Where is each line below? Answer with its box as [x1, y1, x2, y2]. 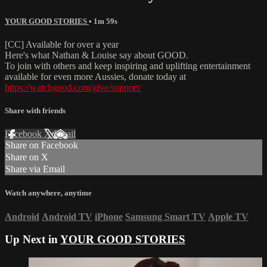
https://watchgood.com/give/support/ [5, 82, 141, 92]
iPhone [95, 211, 123, 222]
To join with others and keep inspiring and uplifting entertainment [5, 60, 250, 71]
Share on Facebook [5, 140, 78, 151]
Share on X [5, 152, 48, 163]
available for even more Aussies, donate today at [5, 71, 186, 82]
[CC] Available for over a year [5, 39, 119, 49]
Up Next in [5, 233, 60, 246]
